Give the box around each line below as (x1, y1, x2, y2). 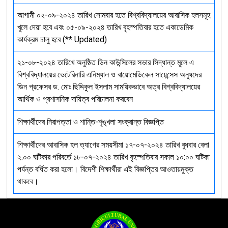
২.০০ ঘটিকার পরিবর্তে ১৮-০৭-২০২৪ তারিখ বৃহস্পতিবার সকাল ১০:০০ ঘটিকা (17, 152, 210, 162)
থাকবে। (17, 176, 39, 186)
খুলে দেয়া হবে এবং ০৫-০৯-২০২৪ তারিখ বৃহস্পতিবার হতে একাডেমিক (17, 22, 193, 32)
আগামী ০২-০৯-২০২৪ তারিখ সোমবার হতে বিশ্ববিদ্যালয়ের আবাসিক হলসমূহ (17, 10, 210, 20)
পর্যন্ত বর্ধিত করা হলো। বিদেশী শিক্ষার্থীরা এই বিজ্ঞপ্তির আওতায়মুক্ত (17, 164, 193, 174)
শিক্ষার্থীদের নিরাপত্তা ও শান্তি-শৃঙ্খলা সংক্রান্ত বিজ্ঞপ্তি (17, 117, 164, 127)
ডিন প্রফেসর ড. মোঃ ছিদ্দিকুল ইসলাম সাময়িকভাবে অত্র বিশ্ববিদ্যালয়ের (17, 81, 200, 92)
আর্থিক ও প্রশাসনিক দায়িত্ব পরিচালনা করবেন (17, 94, 133, 104)
